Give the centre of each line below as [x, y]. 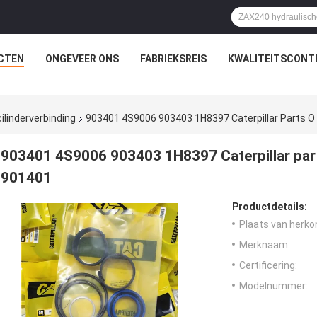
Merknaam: [265, 245]
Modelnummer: [273, 286]
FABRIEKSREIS [173, 59]
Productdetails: [270, 207]
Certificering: [268, 266]
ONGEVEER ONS [82, 59]
